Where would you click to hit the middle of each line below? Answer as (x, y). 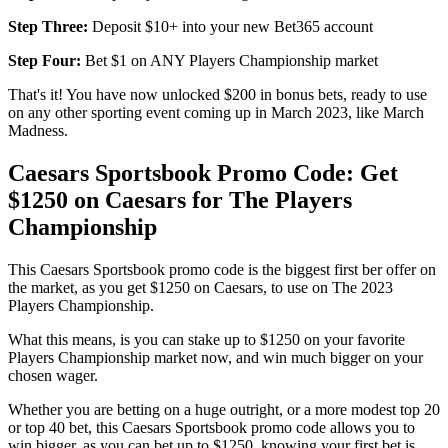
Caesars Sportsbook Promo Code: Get (203, 173)
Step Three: (50, 27)
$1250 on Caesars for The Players (180, 200)
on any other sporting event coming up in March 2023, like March (216, 113)
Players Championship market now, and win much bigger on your (215, 358)
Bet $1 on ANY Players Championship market (229, 61)
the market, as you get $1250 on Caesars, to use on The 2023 (200, 288)
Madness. (38, 131)
